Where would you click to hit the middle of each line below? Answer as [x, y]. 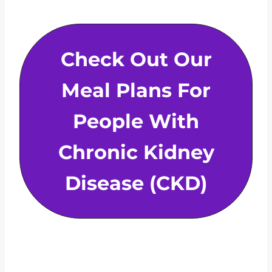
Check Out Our [136, 59]
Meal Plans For [136, 90]
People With [136, 121]
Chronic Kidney [136, 152]
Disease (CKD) [136, 183]
